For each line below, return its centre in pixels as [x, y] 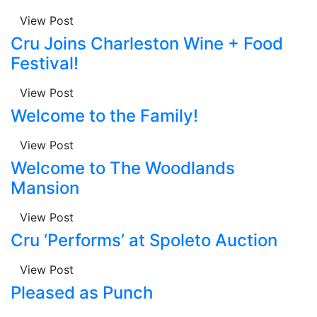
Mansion [45, 188]
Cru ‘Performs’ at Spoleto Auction [144, 240]
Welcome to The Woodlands [123, 168]
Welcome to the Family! [104, 115]
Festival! [45, 63]
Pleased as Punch [82, 292]
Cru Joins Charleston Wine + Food [147, 43]
